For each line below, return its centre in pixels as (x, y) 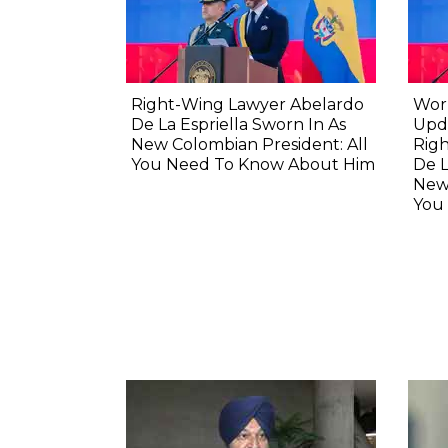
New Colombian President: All (249, 144)
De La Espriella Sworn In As (238, 124)
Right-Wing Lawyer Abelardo (247, 104)
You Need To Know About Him (253, 164)
